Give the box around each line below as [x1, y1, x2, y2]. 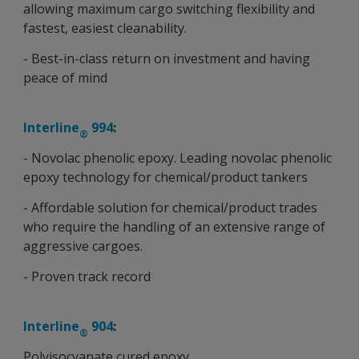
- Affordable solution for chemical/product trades [23, 199, 317, 216]
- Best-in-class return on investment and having [23, 50, 310, 67]
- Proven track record [23, 268, 151, 285]
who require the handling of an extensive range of [23, 218, 325, 236]
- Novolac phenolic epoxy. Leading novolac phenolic [23, 149, 332, 167]
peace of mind [23, 69, 107, 87]
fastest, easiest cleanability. [23, 19, 187, 37]
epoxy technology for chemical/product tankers [23, 168, 308, 186]
